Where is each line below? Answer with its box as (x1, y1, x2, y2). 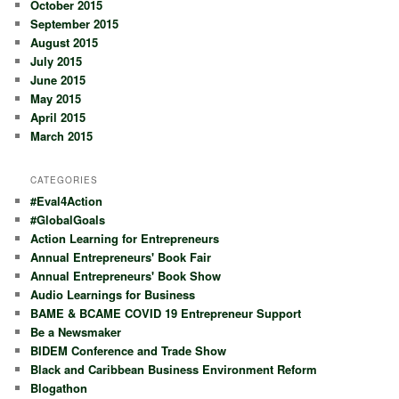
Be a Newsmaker (30, 323, 122, 341)
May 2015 (30, 89, 82, 107)
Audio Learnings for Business (30, 286, 196, 304)
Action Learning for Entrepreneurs (30, 230, 220, 248)
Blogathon (30, 379, 88, 397)
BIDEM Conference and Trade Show (30, 342, 227, 360)
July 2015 (30, 52, 83, 69)
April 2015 (30, 108, 86, 126)
